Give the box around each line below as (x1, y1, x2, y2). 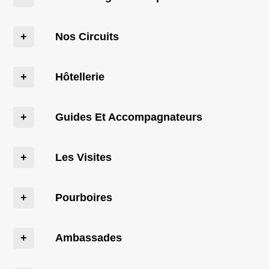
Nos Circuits (55, 31, 119, 43)
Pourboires (55, 192, 113, 204)
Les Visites (55, 151, 112, 163)
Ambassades (55, 232, 122, 244)
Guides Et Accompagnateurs (55, 111, 203, 123)
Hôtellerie (55, 71, 105, 83)
